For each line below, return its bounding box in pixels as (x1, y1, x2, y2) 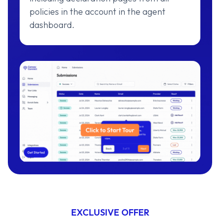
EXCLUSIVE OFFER (71, 207, 149, 219)
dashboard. (29, 19, 75, 31)
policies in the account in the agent (29, 6, 165, 18)
